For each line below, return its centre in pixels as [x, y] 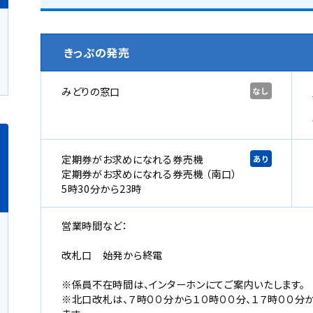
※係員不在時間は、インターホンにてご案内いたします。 [183, 284]
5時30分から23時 [102, 188]
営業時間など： [94, 225]
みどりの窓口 [91, 91]
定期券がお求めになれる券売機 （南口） [149, 173]
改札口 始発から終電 [112, 255]
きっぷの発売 [97, 52]
